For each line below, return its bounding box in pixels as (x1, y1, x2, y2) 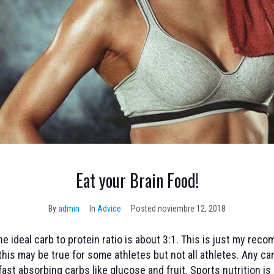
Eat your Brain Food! (75, 168, 199, 193)
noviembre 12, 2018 (158, 204, 226, 214)
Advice (97, 204, 121, 214)
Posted (131, 204, 158, 214)
